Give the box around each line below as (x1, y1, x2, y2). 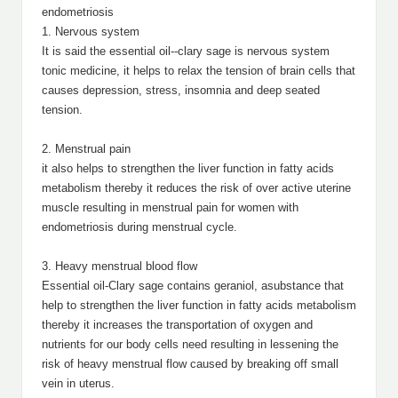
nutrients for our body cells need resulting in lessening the (42, 338, 338, 351)
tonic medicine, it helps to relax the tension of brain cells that (42, 64, 355, 77)
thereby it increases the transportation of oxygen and (42, 318, 313, 331)
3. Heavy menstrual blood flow (42, 259, 197, 273)
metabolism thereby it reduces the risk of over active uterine (42, 181, 351, 195)
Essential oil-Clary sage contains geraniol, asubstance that (42, 279, 344, 292)
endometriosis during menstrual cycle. (42, 220, 237, 234)
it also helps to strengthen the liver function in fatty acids (42, 162, 334, 175)
